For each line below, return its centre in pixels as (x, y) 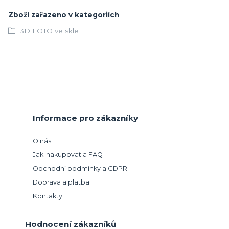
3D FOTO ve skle (49, 30)
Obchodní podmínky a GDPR (80, 169)
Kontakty (48, 196)
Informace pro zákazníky (85, 118)
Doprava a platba (61, 182)
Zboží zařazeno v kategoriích (64, 15)
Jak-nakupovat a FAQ (68, 155)
